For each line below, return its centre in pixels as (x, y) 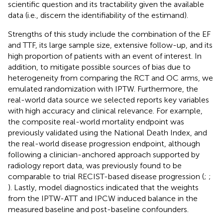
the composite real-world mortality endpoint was (96, 121)
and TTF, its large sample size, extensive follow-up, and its (110, 45)
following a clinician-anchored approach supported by (104, 154)
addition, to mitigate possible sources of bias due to (99, 67)
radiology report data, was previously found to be (95, 165)
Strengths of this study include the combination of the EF (109, 34)
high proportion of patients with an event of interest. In (105, 56)
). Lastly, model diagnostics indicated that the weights (103, 187)
